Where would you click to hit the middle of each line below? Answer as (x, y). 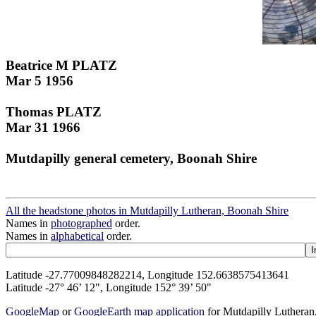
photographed (81, 224)
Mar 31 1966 (43, 127)
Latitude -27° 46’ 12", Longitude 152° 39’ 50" (109, 288)
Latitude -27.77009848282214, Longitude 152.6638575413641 (147, 275)
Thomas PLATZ (54, 111)
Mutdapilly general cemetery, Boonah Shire (131, 158)
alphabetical (77, 236)
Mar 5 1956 (39, 80)
